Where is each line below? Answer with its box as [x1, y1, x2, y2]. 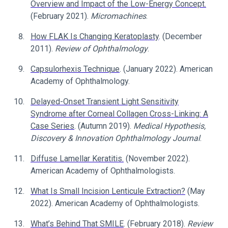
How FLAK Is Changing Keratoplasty [31, 32, 159, 41]
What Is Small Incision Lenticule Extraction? [31, 186, 185, 196]
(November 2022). [124, 154, 190, 163]
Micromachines [91, 11, 146, 21]
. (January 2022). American [120, 64, 213, 74]
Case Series [31, 121, 74, 131]
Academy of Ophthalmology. [31, 76, 130, 86]
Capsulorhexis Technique [31, 64, 120, 74]
